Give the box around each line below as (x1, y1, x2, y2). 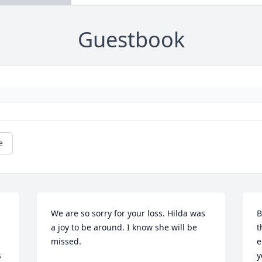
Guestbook (77, 25, 185, 54)
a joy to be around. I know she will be (51, 222, 198, 233)
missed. (51, 236, 82, 247)
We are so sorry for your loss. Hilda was (51, 208, 206, 219)
